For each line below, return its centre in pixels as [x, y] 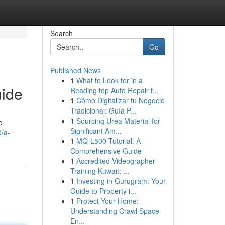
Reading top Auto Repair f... [114, 90]
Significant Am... [96, 131]
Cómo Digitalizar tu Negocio [120, 100]
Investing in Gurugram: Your [121, 181]
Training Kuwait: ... [99, 171]
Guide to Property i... [103, 191]
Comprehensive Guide [106, 151]
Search [61, 33]
